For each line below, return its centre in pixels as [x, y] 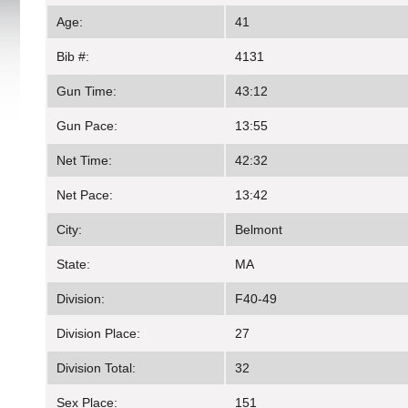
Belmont [259, 230]
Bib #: [73, 57]
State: [73, 265]
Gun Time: [87, 92]
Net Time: [84, 161]
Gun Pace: [87, 126]
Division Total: [96, 368]
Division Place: [98, 334]
